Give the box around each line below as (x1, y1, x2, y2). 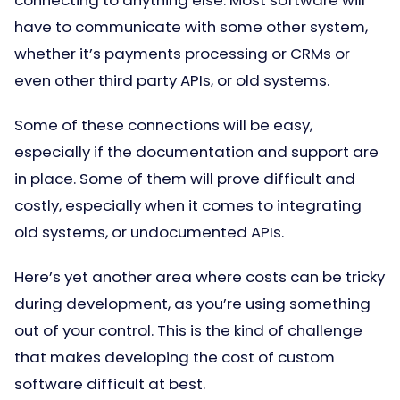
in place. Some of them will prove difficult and (14, 168, 355, 189)
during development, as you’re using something (14, 293, 371, 314)
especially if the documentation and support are (14, 141, 379, 162)
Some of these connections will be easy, (14, 114, 312, 136)
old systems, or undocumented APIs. (14, 221, 284, 243)
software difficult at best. (14, 373, 205, 395)
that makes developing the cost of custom (14, 346, 335, 368)
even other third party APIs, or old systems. (14, 70, 329, 91)
